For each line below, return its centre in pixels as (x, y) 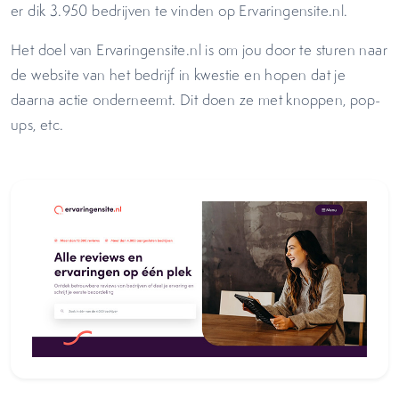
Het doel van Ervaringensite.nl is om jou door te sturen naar (199, 50)
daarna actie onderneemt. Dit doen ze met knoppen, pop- (196, 100)
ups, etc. (41, 125)
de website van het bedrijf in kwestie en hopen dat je (179, 75)
